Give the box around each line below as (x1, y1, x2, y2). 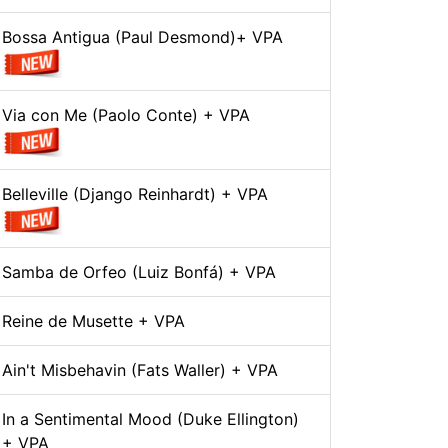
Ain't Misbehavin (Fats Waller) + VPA (2, 360, 278, 381)
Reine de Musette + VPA (2, 311, 185, 332)
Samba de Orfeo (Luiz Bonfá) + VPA (2, 262, 276, 283)
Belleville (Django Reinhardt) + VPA (2, 183, 268, 204)
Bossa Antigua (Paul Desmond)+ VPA (2, 26, 283, 47)
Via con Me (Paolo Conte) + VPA (2, 105, 250, 126)
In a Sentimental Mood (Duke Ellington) (2, 409, 299, 430)
